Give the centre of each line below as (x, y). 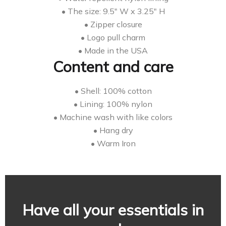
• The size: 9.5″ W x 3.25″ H (113, 11)
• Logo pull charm (113, 38)
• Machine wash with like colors (113, 117)
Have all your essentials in (113, 210)
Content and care (113, 67)
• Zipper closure (113, 24)
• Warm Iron (113, 144)
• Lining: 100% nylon (113, 104)
